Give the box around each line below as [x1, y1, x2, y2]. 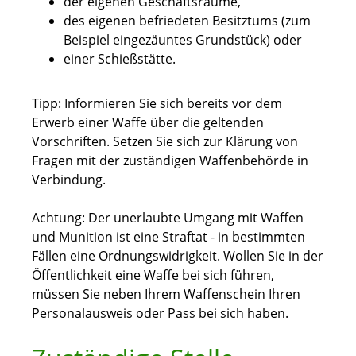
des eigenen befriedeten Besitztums [64, 12, 278, 30]
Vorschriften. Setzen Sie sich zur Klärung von [32, 133, 298, 151]
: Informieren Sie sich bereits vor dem [58, 95, 282, 113]
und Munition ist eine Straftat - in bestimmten [32, 228, 305, 246]
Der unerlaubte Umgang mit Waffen [88, 209, 304, 227]
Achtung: [32, 209, 88, 227]
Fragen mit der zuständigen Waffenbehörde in [32, 152, 308, 170]
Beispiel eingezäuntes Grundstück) [64, 31, 270, 49]
